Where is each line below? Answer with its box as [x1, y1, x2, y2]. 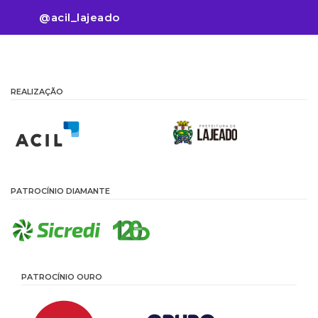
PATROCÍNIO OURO [21, 272, 102, 283]
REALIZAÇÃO [11, 87, 63, 97]
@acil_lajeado [39, 11, 120, 24]
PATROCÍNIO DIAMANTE [11, 186, 110, 197]
